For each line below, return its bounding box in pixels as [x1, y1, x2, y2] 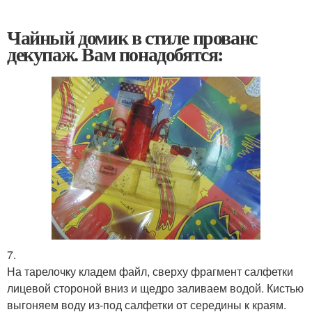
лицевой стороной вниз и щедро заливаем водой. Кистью [7, 280, 304, 296]
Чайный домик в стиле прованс [7, 23, 257, 52]
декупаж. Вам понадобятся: [7, 40, 224, 68]
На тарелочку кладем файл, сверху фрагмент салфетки [7, 263, 293, 279]
